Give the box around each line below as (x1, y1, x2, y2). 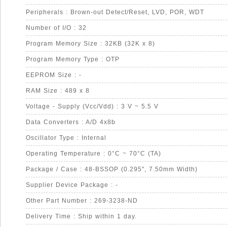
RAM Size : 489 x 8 (26, 87, 90, 94)
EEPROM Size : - (26, 71, 82, 79)
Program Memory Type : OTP (26, 56, 120, 63)
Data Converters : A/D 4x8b (26, 119, 116, 126)
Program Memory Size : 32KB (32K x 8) (26, 40, 155, 47)
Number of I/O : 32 (26, 24, 87, 31)
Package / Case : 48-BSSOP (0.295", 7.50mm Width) (26, 166, 198, 173)
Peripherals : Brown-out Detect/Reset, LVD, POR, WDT (26, 9, 204, 16)
